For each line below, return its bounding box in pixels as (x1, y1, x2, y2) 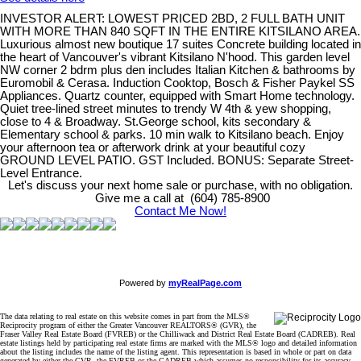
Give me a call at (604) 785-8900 (91, 192, 270, 205)
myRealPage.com (168, 278, 242, 288)
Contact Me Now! (135, 205, 226, 218)
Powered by (119, 278, 168, 288)
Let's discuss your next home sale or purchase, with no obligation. (8, 179, 353, 193)
